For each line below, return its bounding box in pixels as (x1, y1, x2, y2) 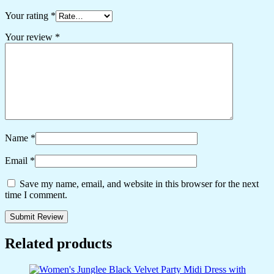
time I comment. (5, 190, 67, 201)
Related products (5, 235, 112, 252)
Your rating (5, 10, 51, 21)
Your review (5, 32, 55, 43)
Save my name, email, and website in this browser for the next (20, 179, 259, 190)
